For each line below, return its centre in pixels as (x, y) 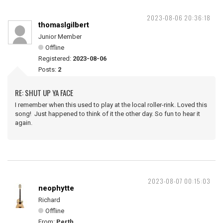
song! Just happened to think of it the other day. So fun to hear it (108, 114)
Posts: (48, 69)
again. (27, 123)
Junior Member (60, 37)
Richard (49, 200)
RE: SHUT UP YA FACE (44, 93)
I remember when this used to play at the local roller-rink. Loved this (111, 105)
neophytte (56, 188)
